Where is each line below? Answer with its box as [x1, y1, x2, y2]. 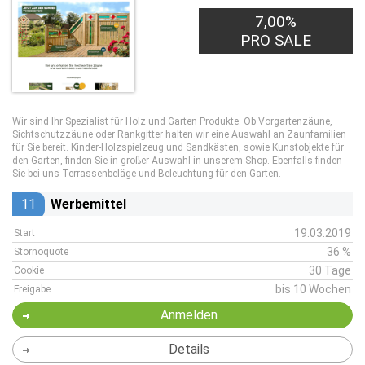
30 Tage [309, 264, 351, 277]
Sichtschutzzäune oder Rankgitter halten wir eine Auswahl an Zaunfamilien [12, 129, 346, 140]
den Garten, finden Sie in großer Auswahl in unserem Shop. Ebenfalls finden [12, 155, 342, 166]
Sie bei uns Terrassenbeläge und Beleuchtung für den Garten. [12, 168, 281, 179]
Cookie [14, 265, 44, 276]
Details [168, 341, 209, 357]
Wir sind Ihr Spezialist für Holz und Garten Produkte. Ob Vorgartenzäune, [12, 116, 332, 127]
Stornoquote [14, 246, 68, 257]
